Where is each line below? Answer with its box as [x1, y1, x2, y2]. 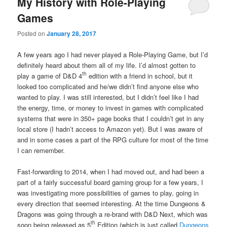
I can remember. [17, 145, 65, 155]
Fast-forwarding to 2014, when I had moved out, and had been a [17, 166, 205, 176]
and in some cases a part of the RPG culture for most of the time [17, 134, 209, 144]
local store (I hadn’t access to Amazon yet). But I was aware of [17, 124, 203, 134]
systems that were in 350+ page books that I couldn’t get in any [17, 113, 205, 123]
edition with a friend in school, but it [87, 70, 193, 81]
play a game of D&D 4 [17, 70, 83, 81]
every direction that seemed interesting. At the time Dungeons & [17, 198, 206, 208]
